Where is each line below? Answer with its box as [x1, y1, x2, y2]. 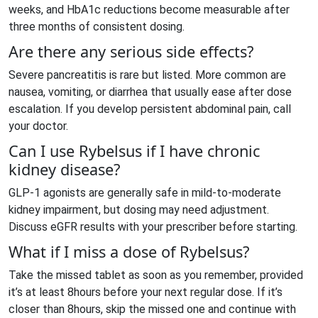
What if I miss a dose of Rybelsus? [9, 241, 249, 262]
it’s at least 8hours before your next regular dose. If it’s [9, 285, 283, 299]
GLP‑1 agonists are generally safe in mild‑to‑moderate [9, 186, 281, 199]
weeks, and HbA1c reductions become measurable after [9, 3, 290, 16]
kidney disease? [9, 159, 120, 180]
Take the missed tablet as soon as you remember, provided [9, 268, 303, 282]
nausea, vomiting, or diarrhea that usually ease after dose [9, 85, 292, 99]
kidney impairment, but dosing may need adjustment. [9, 203, 269, 216]
